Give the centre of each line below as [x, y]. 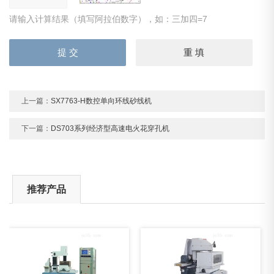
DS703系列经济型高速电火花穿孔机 [110, 129]
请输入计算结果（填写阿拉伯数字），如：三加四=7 [109, 19]
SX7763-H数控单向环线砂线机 [102, 101]
